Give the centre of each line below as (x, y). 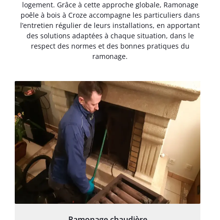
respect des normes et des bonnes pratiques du (110, 46)
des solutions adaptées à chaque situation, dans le (110, 36)
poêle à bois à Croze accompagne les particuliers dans (110, 15)
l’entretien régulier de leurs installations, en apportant (110, 26)
